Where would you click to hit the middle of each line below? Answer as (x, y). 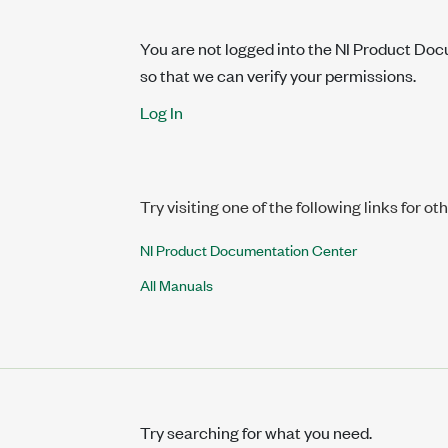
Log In (161, 112)
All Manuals (176, 284)
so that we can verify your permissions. (278, 75)
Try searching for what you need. (256, 432)
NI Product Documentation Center (248, 249)
